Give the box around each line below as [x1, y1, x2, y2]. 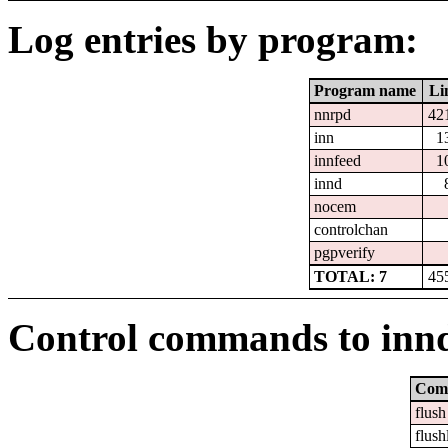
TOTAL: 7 [314, 268, 388, 286]
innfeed [314, 152, 362, 170]
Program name [314, 82, 417, 100]
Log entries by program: [8, 18, 418, 62]
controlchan [314, 221, 389, 239]
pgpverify [314, 244, 376, 262]
